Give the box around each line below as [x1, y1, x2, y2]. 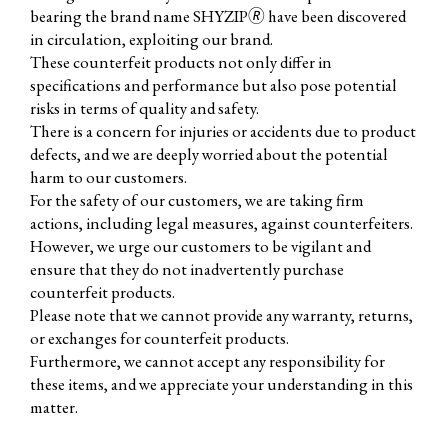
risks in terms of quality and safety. [29, 96, 259, 119]
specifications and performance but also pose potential [29, 73, 397, 96]
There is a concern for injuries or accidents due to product [29, 119, 416, 142]
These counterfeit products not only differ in [29, 50, 332, 73]
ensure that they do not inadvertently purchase [29, 257, 344, 280]
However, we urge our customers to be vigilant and [29, 234, 371, 257]
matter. [29, 395, 78, 418]
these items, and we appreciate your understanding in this [29, 372, 413, 395]
